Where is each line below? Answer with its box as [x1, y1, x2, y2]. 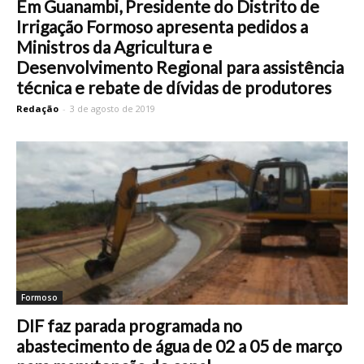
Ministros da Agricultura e [16, 36, 212, 57]
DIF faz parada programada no [16, 315, 242, 336]
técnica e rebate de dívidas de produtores [16, 76, 331, 97]
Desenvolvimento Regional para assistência [16, 56, 344, 77]
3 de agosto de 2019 [70, 102, 155, 115]
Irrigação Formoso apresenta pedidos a [16, 15, 308, 37]
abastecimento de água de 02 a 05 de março [16, 336, 342, 357]
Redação [16, 102, 58, 115]
